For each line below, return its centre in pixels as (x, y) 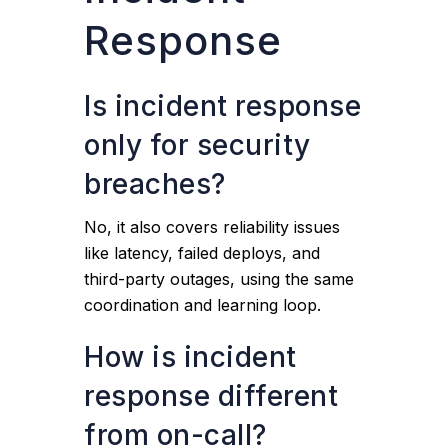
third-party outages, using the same (219, 279)
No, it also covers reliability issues (212, 227)
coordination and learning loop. (203, 305)
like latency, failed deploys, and (202, 253)
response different (211, 396)
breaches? (155, 184)
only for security (197, 145)
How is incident (190, 357)
